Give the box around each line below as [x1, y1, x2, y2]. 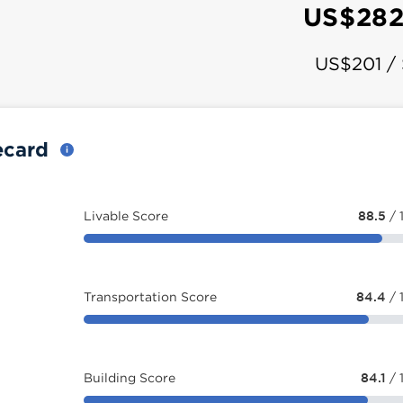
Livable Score [83, 209, 168, 222]
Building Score [83, 371, 175, 384]
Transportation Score [83, 290, 217, 303]
